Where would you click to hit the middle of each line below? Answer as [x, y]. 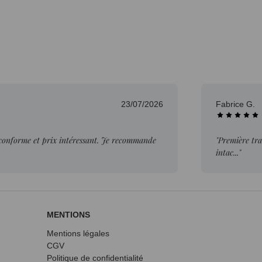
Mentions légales [78, 233]
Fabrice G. [237, 104]
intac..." [228, 152]
